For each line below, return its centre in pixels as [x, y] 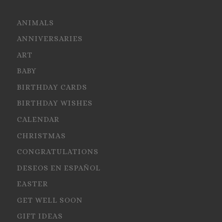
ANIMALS [36, 23]
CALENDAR [38, 119]
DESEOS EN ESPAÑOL [59, 168]
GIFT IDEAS [40, 216]
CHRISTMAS [42, 136]
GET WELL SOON [50, 200]
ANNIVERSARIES [50, 39]
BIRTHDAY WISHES [55, 103]
